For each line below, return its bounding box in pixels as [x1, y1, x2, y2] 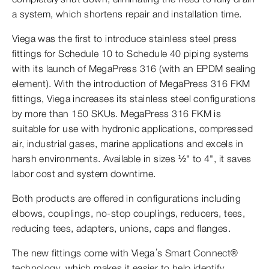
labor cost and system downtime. [12, 168, 156, 180]
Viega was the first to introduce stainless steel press [12, 32, 237, 44]
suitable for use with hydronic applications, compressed [12, 122, 253, 134]
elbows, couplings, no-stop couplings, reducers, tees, [12, 207, 246, 219]
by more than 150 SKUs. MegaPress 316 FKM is [12, 107, 222, 119]
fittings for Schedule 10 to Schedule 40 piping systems [12, 47, 249, 59]
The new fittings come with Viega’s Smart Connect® [12, 247, 238, 259]
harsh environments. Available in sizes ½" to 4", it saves [12, 153, 252, 165]
